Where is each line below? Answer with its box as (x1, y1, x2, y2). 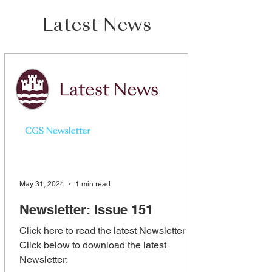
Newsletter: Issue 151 (19, 201, 153, 217)
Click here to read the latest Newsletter (19, 224, 185, 236)
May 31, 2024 (19, 179, 64, 188)
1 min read (75, 179, 110, 188)
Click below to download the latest (19, 239, 166, 251)
